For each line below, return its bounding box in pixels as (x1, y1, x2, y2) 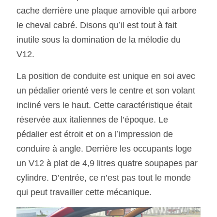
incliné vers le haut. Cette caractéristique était (16, 100, 192, 110)
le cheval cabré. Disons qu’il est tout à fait (16, 20, 177, 30)
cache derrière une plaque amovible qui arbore (16, 6, 197, 15)
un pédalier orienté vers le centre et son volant (16, 86, 195, 95)
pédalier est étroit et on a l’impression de (16, 129, 173, 139)
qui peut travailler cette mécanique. (16, 187, 154, 197)
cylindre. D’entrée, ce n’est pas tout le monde (16, 173, 191, 183)
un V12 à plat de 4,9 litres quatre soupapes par (16, 158, 198, 168)
